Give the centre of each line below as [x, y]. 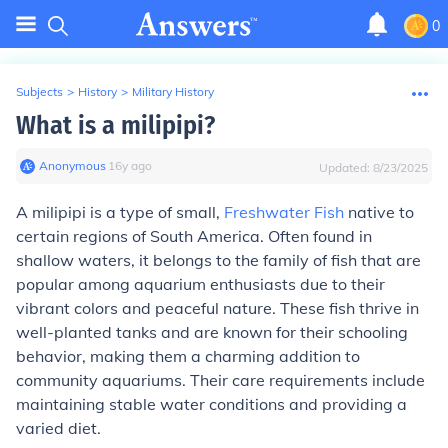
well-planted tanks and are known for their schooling [212, 332]
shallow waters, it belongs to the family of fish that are [218, 260]
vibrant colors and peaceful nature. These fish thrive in [217, 308]
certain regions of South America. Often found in [194, 236]
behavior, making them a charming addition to [188, 356]
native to [379, 212]
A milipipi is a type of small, [120, 212]
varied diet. [58, 428]
